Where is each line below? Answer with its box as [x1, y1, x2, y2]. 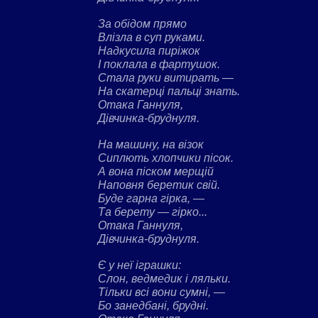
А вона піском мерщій [98, 165, 214, 177]
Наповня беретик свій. [98, 178, 220, 191]
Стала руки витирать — [98, 71, 234, 84]
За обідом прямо [98, 17, 187, 30]
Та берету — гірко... [98, 205, 207, 218]
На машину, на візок [98, 138, 204, 150]
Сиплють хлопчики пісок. [98, 151, 234, 164]
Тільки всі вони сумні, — [98, 285, 225, 298]
